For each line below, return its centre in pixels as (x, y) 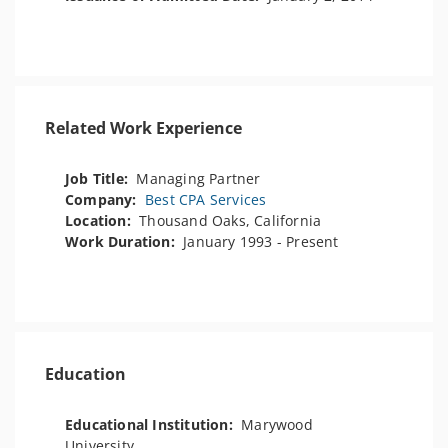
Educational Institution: (153, 424)
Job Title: (101, 178)
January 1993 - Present (261, 241)
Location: (102, 220)
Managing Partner (198, 178)
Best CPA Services (206, 199)
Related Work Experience (143, 128)
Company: (105, 199)
